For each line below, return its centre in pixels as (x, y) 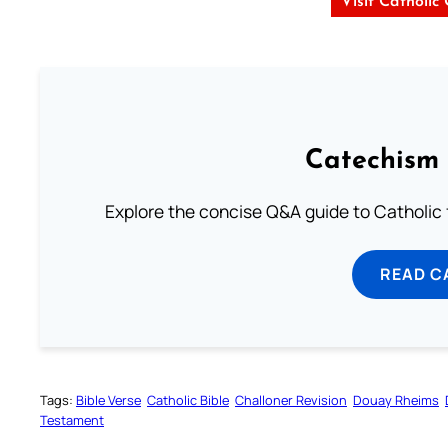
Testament (72, 420)
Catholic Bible (188, 400)
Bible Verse (108, 400)
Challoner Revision (291, 400)
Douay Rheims (396, 400)
